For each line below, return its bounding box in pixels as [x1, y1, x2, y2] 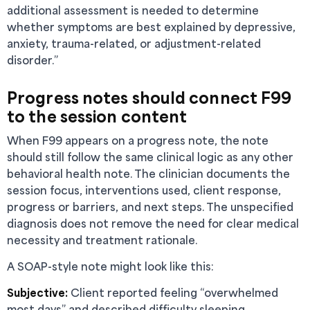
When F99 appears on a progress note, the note [7, 133, 268, 147]
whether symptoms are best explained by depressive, [7, 19, 295, 34]
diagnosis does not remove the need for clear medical [7, 216, 299, 230]
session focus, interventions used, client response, [7, 183, 281, 197]
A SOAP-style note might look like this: [7, 259, 214, 273]
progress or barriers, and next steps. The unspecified [7, 199, 293, 214]
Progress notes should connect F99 [7, 87, 292, 107]
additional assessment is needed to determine [7, 3, 259, 17]
